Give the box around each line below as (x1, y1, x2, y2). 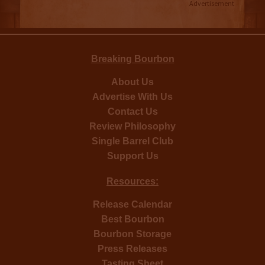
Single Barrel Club (92, 135, 173, 146)
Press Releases (98, 243, 167, 254)
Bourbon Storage (93, 228, 172, 239)
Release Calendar (93, 199, 172, 209)
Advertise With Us (92, 91, 173, 102)
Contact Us (107, 106, 158, 117)
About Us (111, 76, 154, 87)
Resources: (106, 176, 159, 186)
